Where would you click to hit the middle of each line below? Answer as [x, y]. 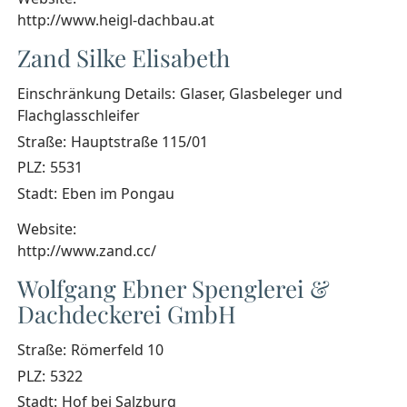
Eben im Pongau [118, 194]
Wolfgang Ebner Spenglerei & [174, 288]
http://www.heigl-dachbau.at [116, 20]
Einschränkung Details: [96, 93]
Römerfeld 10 [117, 349]
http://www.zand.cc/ [87, 250]
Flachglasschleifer [79, 115]
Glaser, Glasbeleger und [261, 93]
